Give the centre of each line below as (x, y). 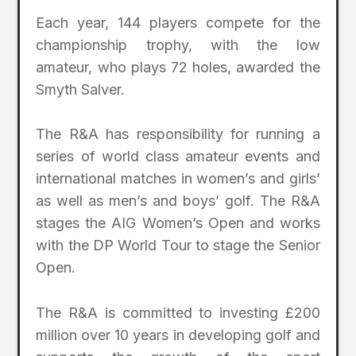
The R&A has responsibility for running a (178, 134)
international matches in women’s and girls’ (178, 179)
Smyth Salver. (81, 89)
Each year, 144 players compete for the (178, 22)
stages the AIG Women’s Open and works (178, 223)
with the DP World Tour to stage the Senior (178, 246)
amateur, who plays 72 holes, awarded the (178, 67)
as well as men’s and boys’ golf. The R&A (178, 201)
